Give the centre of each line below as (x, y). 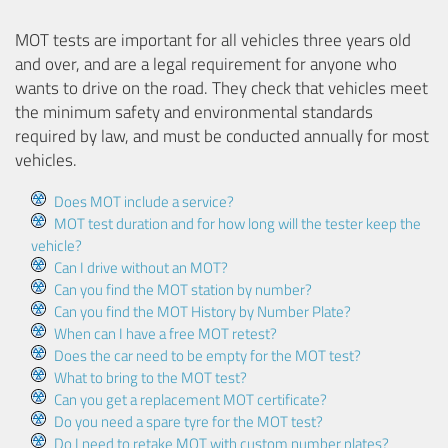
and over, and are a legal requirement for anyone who (206, 64)
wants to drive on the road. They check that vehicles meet (222, 88)
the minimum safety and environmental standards (194, 112)
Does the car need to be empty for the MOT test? (207, 355)
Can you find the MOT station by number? (182, 289)
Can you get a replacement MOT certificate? (190, 399)
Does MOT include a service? (143, 201)
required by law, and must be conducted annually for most (222, 136)
